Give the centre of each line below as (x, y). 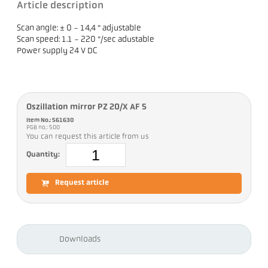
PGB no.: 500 (44, 128)
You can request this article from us (88, 137)
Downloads (80, 239)
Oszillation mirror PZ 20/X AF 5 (87, 108)
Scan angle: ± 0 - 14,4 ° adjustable (79, 29)
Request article (82, 183)
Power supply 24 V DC (57, 51)
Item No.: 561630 (51, 121)
